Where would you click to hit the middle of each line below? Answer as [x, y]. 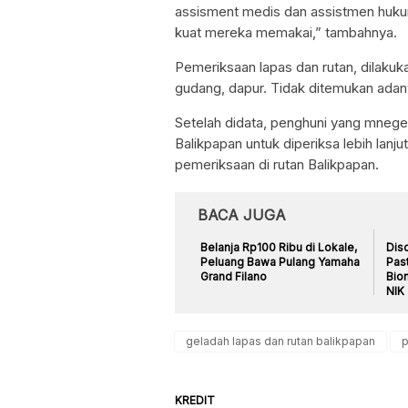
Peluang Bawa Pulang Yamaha [280, 261]
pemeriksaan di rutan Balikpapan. [277, 164]
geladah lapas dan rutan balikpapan [280, 341]
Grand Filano [234, 276]
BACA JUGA [242, 214]
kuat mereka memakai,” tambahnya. [286, 32]
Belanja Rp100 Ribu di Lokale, [279, 247]
